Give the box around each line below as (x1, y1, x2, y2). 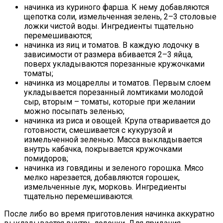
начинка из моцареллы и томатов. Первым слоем (24, 78, 211, 88)
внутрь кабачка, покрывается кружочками (24, 144, 182, 154)
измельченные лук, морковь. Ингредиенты (24, 182, 187, 192)
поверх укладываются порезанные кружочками (24, 59, 205, 69)
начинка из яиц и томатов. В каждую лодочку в (24, 40, 200, 50)
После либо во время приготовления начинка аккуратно (4, 209, 215, 219)
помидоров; (24, 153, 68, 163)
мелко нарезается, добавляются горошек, (24, 172, 180, 182)
